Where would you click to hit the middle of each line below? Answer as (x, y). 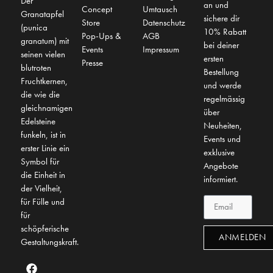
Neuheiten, (223, 126)
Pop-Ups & (101, 36)
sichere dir (222, 19)
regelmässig (224, 99)
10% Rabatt (225, 32)
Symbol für (40, 162)
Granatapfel (42, 14)
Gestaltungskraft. (50, 242)
